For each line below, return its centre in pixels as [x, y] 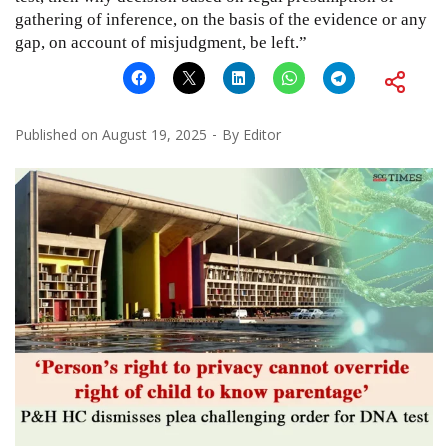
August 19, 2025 [154, 134]
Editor [262, 134]
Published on [58, 134]
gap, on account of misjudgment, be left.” [161, 42]
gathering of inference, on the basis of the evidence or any [221, 19]
